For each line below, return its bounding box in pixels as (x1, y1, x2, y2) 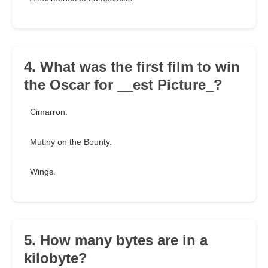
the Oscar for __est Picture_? (24, 77, 223, 93)
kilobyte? (24, 250, 87, 267)
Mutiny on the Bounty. (30, 137, 112, 147)
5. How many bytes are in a (24, 232, 208, 249)
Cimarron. (30, 107, 68, 117)
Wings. (30, 167, 56, 177)
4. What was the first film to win (24, 59, 240, 75)
